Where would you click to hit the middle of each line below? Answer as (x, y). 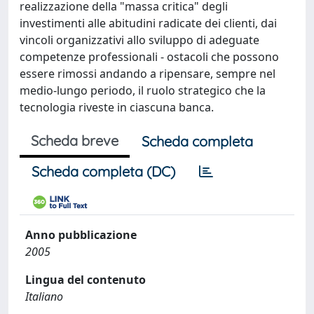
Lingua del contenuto (86, 280)
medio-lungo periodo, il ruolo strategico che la (143, 90)
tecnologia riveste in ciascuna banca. (117, 107)
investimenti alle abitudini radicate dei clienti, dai (148, 23)
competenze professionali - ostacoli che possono (149, 57)
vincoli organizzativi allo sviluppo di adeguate (139, 40)
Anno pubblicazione (81, 235)
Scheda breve (75, 141)
